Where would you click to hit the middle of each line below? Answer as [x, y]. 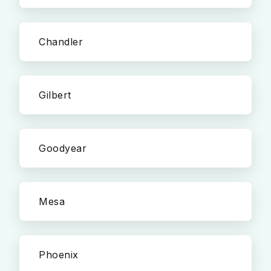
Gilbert [55, 95]
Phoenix [59, 255]
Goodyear [63, 148]
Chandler [61, 42]
